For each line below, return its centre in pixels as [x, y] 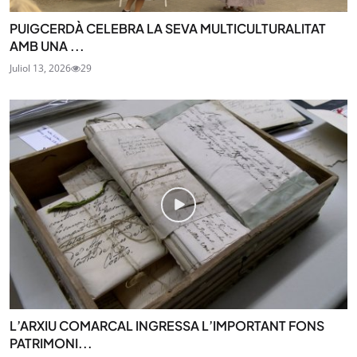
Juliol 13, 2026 [40, 69]
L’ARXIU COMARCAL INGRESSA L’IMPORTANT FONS [167, 325]
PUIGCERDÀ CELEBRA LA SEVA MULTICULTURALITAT [168, 29]
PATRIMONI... [51, 343]
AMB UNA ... [47, 46]
